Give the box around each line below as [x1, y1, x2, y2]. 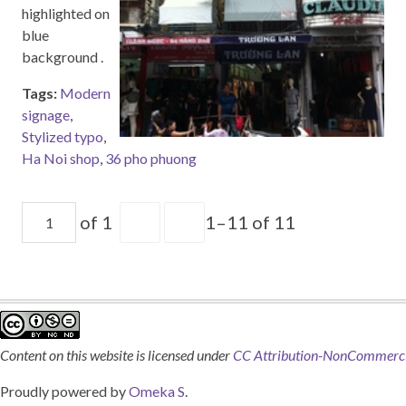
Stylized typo [22, 128, 103, 145]
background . [22, 48, 103, 65]
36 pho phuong [105, 150, 197, 167]
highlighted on [22, 5, 110, 22]
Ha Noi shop [22, 150, 100, 167]
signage [22, 106, 70, 123]
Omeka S [129, 382, 185, 400]
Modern [60, 84, 111, 101]
